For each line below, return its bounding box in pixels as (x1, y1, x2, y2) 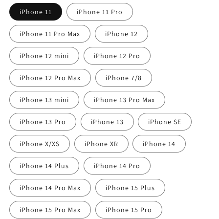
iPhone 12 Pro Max (20, 73, 81, 82)
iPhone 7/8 (105, 73, 142, 82)
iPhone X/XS (20, 139, 60, 148)
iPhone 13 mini (20, 95, 69, 104)
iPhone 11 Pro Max (20, 29, 80, 38)
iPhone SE (148, 117, 182, 126)
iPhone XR (84, 139, 118, 148)
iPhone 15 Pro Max (20, 205, 81, 214)
